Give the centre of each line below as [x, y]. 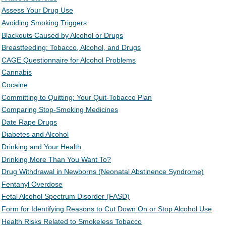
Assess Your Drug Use [37, 10]
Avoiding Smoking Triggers [44, 23]
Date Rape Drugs [29, 122]
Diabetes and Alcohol [35, 134]
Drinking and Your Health [41, 147]
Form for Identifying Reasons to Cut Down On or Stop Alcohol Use [107, 209]
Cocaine [15, 84]
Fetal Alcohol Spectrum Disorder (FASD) [66, 196]
